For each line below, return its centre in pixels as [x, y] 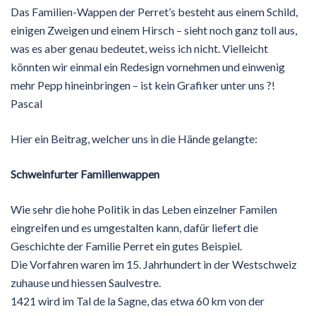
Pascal [26, 103]
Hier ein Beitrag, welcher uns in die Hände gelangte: [134, 138]
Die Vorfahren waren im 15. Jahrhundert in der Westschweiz [154, 264]
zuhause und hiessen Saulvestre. [86, 282]
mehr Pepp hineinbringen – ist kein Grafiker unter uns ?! [143, 85]
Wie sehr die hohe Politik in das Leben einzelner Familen [144, 209]
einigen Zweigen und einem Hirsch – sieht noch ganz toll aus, [154, 30]
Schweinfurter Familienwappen [85, 174]
